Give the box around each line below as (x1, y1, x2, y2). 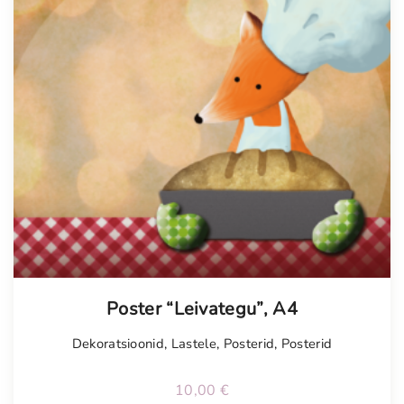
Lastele (170, 335, 216, 353)
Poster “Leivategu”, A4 (106, 297, 298, 322)
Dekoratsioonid (71, 335, 165, 353)
